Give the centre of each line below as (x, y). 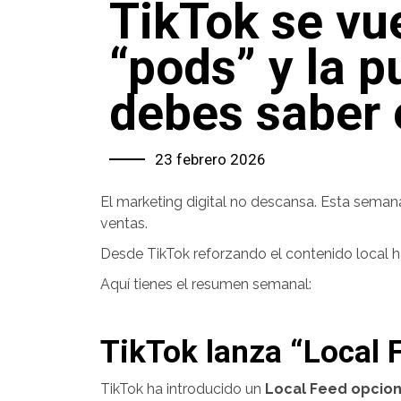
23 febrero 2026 (210, 159)
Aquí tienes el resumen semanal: (206, 284)
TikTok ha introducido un (183, 389)
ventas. (124, 223)
